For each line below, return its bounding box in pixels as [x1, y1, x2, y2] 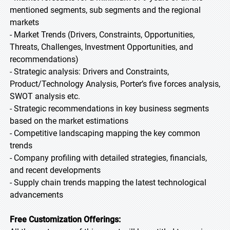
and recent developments [10, 165, 101, 175]
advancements [10, 190, 63, 200]
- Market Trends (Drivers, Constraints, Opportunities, [10, 30, 195, 40]
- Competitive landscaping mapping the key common [10, 128, 200, 138]
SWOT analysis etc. [10, 91, 80, 101]
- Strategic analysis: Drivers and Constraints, [10, 67, 169, 76]
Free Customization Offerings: [10, 215, 121, 224]
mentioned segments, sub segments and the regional [10, 5, 201, 15]
